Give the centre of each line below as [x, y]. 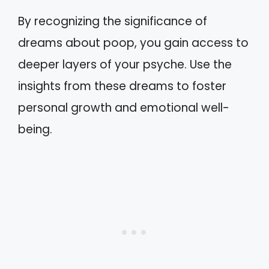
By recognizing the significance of [113, 21]
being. [35, 129]
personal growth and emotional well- [124, 107]
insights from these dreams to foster [122, 86]
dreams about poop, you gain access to [133, 43]
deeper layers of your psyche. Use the [125, 64]
